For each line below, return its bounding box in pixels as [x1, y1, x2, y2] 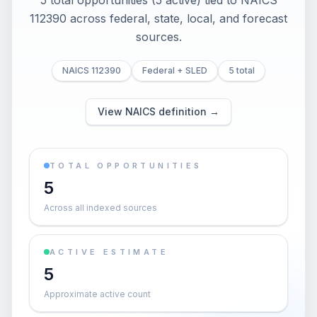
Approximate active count [44, 289, 151, 299]
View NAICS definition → [98, 105, 219, 117]
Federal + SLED [142, 65, 207, 76]
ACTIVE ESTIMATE [50, 247, 168, 257]
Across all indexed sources [44, 202, 157, 213]
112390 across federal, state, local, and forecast [30, 11, 287, 25]
